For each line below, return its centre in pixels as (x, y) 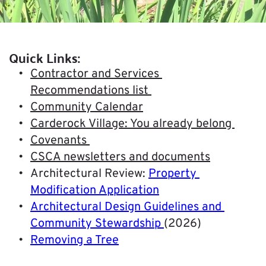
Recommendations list (91, 91)
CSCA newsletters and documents (120, 158)
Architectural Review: (89, 174)
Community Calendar (87, 108)
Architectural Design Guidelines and (126, 208)
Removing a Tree (75, 241)
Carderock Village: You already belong (132, 124)
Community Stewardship (96, 224)
